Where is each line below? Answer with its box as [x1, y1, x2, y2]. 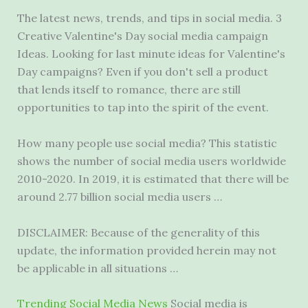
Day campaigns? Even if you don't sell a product [16, 65, 268, 79]
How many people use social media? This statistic [16, 135, 277, 150]
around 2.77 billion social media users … [16, 189, 222, 203]
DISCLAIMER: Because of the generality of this [16, 225, 260, 239]
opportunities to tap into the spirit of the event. [16, 100, 269, 115]
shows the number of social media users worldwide [16, 153, 286, 168]
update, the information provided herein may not [16, 243, 276, 257]
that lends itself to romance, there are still [16, 82, 241, 97]
